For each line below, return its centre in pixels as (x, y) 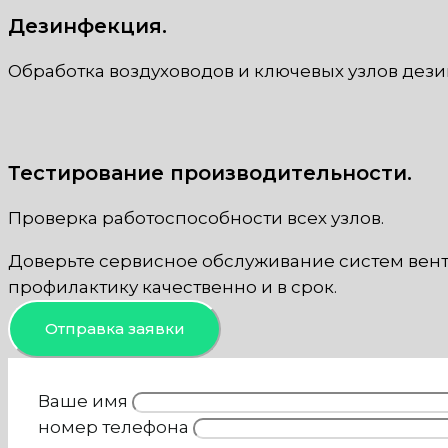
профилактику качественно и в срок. (172, 286)
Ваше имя (85, 400)
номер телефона (115, 426)
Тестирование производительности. (210, 172)
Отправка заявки (114, 329)
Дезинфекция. (87, 26)
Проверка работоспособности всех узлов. (196, 217)
